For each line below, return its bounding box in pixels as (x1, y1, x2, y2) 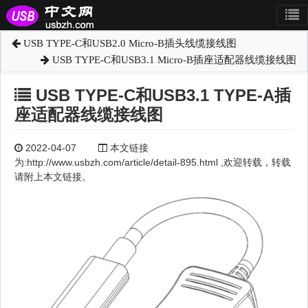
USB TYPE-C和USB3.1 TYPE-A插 (31, 86, 291, 104)
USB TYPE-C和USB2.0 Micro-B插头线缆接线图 (21, 38, 236, 49)
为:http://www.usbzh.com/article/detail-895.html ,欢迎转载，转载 (14, 157, 291, 168)
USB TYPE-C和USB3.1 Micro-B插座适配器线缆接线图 (49, 54, 296, 65)
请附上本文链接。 (14, 171, 91, 183)
